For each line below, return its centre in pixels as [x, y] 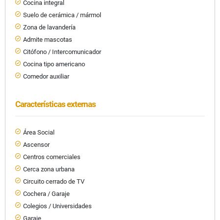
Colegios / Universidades [57, 206]
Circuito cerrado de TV [54, 181]
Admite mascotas [48, 39]
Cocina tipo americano [54, 64]
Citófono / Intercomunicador [62, 52]
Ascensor [36, 144]
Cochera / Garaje [46, 193]
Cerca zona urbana [49, 169]
